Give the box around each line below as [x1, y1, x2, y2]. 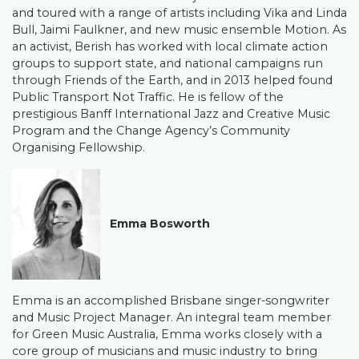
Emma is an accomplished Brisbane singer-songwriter [12, 293, 329, 308]
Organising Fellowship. [12, 140, 145, 155]
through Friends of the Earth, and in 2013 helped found [12, 73, 333, 87]
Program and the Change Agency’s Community [12, 123, 290, 138]
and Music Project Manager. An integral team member [12, 310, 331, 325]
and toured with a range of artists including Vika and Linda [12, 6, 347, 20]
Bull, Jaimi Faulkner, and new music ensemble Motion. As [12, 22, 346, 37]
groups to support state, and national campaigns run [12, 56, 323, 71]
